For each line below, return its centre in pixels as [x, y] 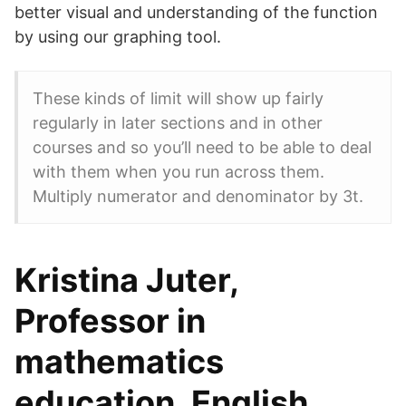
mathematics [119, 362]
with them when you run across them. [179, 172]
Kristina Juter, [126, 280]
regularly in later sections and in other [178, 123]
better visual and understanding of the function [196, 12]
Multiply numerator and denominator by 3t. [198, 196]
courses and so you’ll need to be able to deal [202, 147]
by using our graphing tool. [118, 37]
